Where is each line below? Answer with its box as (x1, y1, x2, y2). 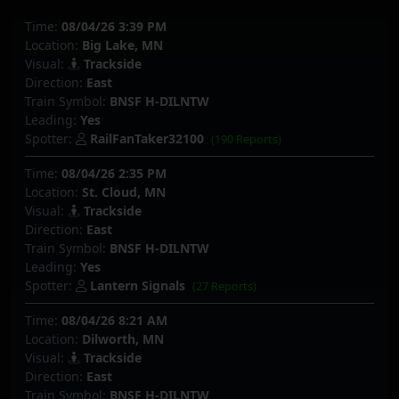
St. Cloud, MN (82, 183, 166, 201)
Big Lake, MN (82, 36, 163, 53)
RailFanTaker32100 (90, 129, 204, 147)
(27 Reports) (192, 279, 257, 295)
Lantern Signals (90, 277, 185, 295)
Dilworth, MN (82, 330, 164, 348)
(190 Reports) (211, 131, 282, 147)
